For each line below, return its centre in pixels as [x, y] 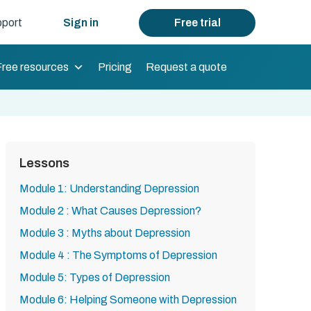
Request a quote [186, 67]
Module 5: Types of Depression [95, 277]
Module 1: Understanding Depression [109, 188]
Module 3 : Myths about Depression [105, 233]
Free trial [197, 23]
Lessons [44, 163]
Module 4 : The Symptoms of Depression [118, 255]
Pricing [115, 67]
